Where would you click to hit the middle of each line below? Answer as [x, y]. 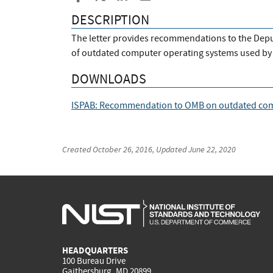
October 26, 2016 [122, 149]
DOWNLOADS [109, 79]
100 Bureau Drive [94, 261]
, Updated [170, 149]
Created [77, 149]
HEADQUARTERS [95, 251]
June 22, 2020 [212, 149]
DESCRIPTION [110, 20]
